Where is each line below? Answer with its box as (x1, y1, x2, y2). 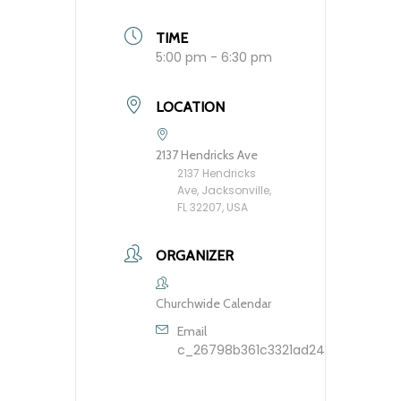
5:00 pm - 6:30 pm (156, 48, 272, 67)
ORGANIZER (156, 247, 234, 265)
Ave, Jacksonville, (177, 183, 271, 199)
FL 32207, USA (177, 200, 248, 216)
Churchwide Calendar (156, 295, 271, 312)
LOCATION (156, 98, 225, 116)
